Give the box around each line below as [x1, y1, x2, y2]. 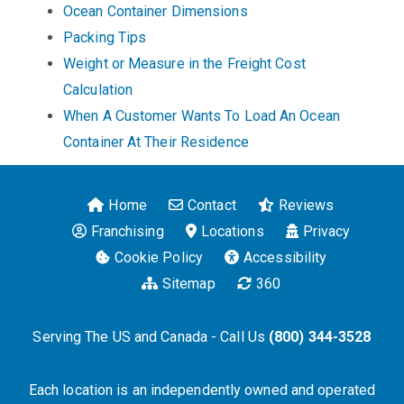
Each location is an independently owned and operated [28, 381, 376, 399]
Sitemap [161, 275, 216, 293]
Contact [188, 197, 236, 215]
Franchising [90, 223, 164, 241]
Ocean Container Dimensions [63, 2, 248, 20]
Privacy [302, 223, 351, 241]
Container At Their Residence [63, 133, 249, 151]
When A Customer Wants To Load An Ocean [63, 106, 340, 124]
